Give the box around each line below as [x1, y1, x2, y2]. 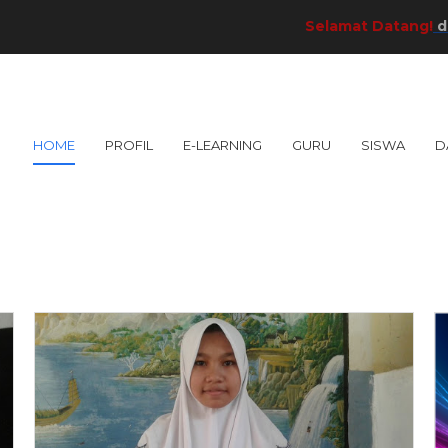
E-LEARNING [183, 137, 262, 153]
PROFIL [105, 137, 153, 153]
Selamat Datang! [255, 17, 384, 35]
